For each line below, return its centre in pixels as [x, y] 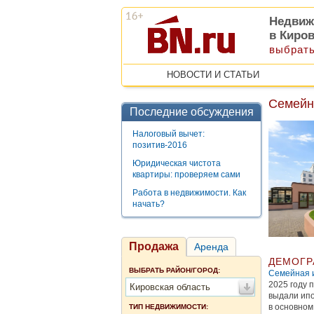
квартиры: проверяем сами [186, 175]
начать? [149, 204]
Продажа [154, 246]
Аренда [211, 247]
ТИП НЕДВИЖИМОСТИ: [169, 307]
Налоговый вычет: [169, 134]
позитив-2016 [160, 145]
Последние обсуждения [191, 112]
